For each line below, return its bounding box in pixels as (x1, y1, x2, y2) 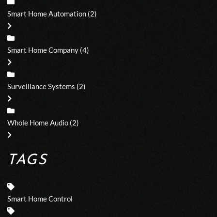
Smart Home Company (7, 45, 78, 54)
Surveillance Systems (7, 81, 75, 91)
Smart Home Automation (7, 9, 86, 18)
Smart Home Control (7, 194, 73, 203)
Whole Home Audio (7, 118, 68, 127)
